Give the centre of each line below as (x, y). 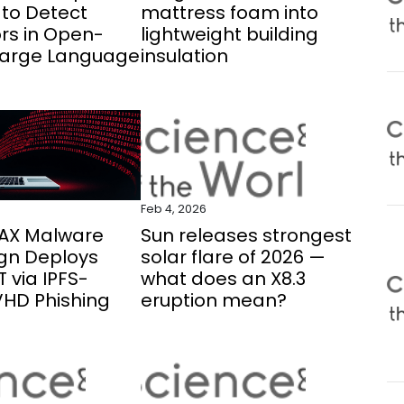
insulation (184, 56)
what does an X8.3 (223, 279)
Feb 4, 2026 (173, 209)
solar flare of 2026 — (233, 257)
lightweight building (229, 34)
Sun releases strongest (246, 235)
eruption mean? (213, 300)
